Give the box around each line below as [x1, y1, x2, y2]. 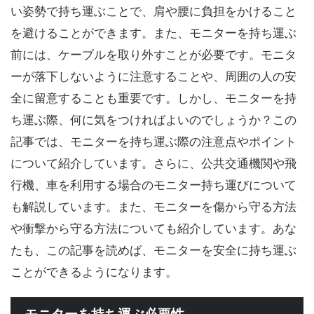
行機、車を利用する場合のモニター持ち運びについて [11, 178, 296, 192]
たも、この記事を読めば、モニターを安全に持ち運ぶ [11, 243, 296, 257]
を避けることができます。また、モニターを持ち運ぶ [11, 26, 296, 40]
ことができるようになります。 [11, 265, 177, 279]
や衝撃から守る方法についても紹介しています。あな [11, 221, 296, 235]
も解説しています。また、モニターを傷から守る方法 [11, 200, 296, 214]
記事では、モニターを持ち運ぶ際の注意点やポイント [11, 135, 296, 149]
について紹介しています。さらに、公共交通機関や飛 [11, 156, 296, 170]
